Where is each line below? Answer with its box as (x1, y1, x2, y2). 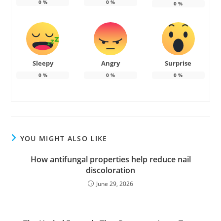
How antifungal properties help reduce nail (30, 154, 191, 165)
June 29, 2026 (96, 180, 133, 188)
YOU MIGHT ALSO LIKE (20, 134, 108, 144)
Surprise (165, 59, 192, 68)
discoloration (86, 165, 135, 176)
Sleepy (32, 59, 53, 68)
